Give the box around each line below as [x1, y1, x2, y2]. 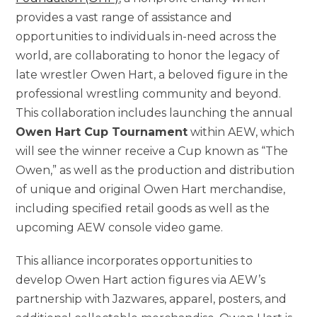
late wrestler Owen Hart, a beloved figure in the [16, 67, 289, 81]
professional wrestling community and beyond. [16, 86, 282, 100]
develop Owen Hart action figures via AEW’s [16, 272, 266, 287]
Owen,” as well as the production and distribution [16, 163, 295, 177]
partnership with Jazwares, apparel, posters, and [16, 292, 287, 306]
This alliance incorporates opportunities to [16, 253, 253, 267]
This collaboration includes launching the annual [16, 105, 294, 120]
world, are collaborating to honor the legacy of [16, 48, 280, 62]
